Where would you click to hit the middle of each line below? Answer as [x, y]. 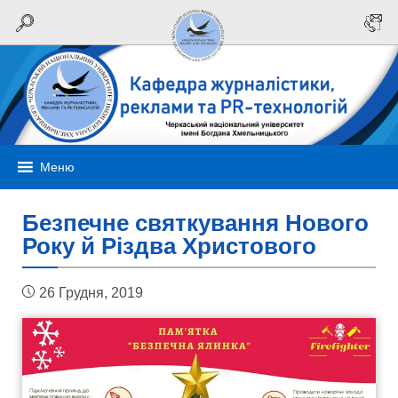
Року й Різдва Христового [169, 246]
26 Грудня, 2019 [91, 293]
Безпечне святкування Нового [195, 223]
